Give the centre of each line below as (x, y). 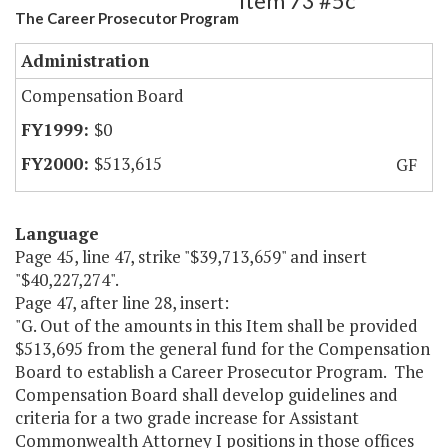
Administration (85, 61)
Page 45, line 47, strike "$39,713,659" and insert (191, 257)
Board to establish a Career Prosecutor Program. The (219, 372)
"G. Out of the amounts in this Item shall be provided (216, 326)
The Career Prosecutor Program (127, 18)
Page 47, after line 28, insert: (122, 303)
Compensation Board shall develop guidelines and (206, 395)
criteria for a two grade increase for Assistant (187, 418)
